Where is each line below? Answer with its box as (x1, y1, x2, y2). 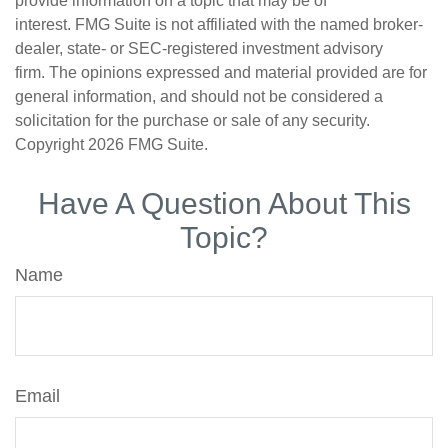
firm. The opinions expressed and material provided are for (15, 64, 427, 81)
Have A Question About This (37, 187, 411, 220)
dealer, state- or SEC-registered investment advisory (15, 40, 383, 57)
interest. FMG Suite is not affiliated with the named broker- (15, 16, 423, 33)
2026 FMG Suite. (88, 136, 208, 153)
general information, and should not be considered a (15, 88, 383, 105)
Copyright (15, 136, 88, 153)
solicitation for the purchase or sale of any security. (15, 112, 370, 129)
